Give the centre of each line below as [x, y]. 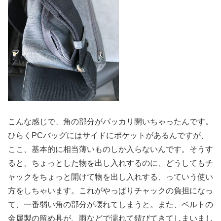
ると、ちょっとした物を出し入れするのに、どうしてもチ [110, 163]
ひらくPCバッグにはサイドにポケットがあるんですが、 [108, 136]
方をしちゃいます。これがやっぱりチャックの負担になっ [110, 191]
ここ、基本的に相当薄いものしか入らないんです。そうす [110, 149]
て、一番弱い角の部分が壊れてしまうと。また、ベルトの [110, 205]
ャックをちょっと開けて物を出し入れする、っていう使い [110, 177]
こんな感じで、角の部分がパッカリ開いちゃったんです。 [110, 122]
